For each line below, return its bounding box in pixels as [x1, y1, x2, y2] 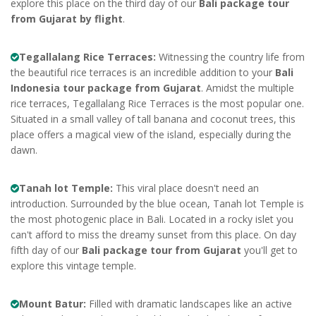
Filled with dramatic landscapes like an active [86, 296, 292, 310]
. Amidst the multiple [201, 80, 294, 95]
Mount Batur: [19, 296, 86, 310]
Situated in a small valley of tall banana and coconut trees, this [11, 111, 296, 126]
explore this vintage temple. [11, 258, 136, 272]
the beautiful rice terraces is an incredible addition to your [11, 65, 275, 79]
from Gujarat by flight [11, 11, 123, 25]
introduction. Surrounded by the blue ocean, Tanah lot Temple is [11, 196, 304, 210]
